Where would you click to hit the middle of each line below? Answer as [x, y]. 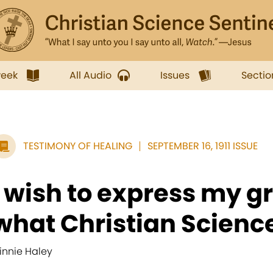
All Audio [90, 75]
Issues [175, 75]
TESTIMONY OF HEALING [78, 146]
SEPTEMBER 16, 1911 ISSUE [203, 146]
